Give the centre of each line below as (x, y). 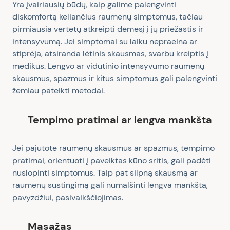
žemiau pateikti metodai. (59, 91)
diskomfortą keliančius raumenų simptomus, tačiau (108, 17)
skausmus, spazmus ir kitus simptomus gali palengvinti (115, 78)
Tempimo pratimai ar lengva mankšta (120, 120)
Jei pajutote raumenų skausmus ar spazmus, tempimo (113, 148)
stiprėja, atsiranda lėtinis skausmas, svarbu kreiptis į (110, 54)
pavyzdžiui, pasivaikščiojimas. (69, 197)
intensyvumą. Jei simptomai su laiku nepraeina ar (105, 41)
